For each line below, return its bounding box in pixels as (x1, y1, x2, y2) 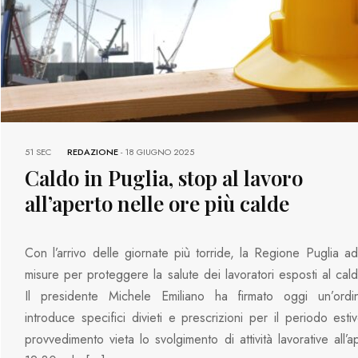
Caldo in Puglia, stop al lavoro (25, 163, 304, 192)
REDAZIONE (67, 145, 119, 158)
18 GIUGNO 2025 (125, 145, 195, 158)
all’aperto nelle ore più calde (25, 189, 290, 217)
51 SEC (25, 145, 52, 158)
